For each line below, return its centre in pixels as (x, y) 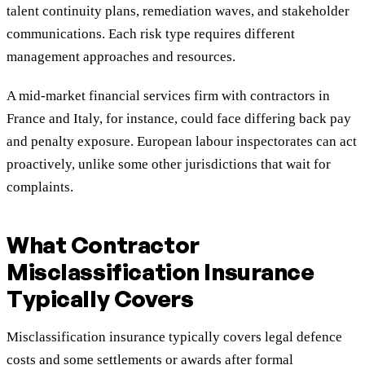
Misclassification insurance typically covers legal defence (174, 337)
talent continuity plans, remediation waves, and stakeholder (178, 11)
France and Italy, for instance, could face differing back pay (179, 119)
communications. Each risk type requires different (151, 34)
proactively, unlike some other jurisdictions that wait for (169, 165)
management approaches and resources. (121, 57)
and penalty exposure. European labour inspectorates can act (182, 142)
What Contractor (103, 245)
